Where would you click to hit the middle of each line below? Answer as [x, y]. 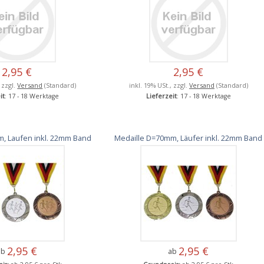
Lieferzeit [161, 96]
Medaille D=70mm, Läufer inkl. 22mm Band [189, 138]
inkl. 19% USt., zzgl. [159, 85]
